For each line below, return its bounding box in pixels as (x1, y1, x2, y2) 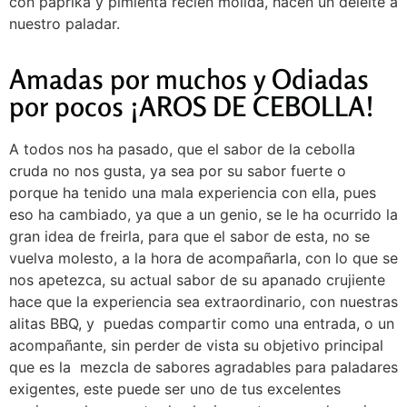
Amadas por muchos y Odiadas (9, 63, 369, 96)
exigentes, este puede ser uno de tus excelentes (9, 380, 341, 399)
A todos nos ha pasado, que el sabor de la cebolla (9, 140, 355, 159)
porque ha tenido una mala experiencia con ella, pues (9, 184, 376, 203)
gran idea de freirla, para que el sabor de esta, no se (9, 227, 370, 246)
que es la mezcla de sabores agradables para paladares (9, 358, 398, 377)
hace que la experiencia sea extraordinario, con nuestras (9, 293, 398, 312)
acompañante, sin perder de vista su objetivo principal (9, 336, 383, 355)
